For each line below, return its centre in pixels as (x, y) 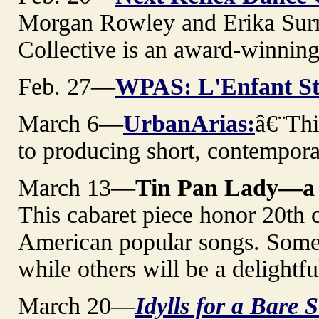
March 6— (70, 123)
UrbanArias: (189, 123)
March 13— (77, 187)
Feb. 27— (67, 86)
